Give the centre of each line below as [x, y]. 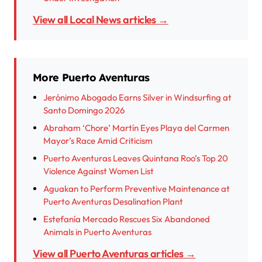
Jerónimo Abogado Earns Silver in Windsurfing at [137, 98]
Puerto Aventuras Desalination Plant [113, 202]
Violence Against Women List [99, 171]
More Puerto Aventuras [91, 78]
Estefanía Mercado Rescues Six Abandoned [127, 219]
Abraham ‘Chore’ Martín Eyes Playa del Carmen [136, 128]
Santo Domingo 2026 [84, 111]
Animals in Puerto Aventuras [97, 232]
